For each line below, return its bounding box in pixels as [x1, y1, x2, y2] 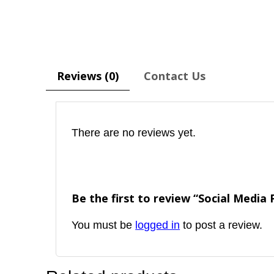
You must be [72, 219, 136, 232]
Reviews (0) [57, 68, 119, 84]
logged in [135, 219, 180, 232]
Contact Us [144, 68, 206, 84]
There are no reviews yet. [72, 127, 196, 139]
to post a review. [180, 219, 263, 232]
